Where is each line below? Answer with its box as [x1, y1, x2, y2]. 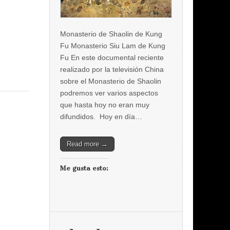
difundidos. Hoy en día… [60, 112, 142, 121]
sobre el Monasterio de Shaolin [60, 76, 161, 85]
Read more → [67, 140, 108, 148]
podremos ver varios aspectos [60, 88, 158, 97]
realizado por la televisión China [60, 65, 164, 73]
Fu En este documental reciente [60, 53, 164, 62]
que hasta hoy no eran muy [60, 100, 149, 109]
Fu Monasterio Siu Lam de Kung [60, 41, 165, 50]
